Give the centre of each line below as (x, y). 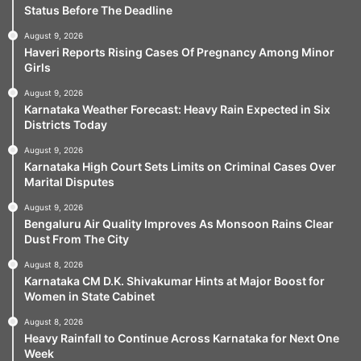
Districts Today (66, 124)
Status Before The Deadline (98, 10)
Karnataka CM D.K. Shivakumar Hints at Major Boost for (174, 280)
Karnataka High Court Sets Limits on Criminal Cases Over (180, 166)
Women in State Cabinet (89, 296)
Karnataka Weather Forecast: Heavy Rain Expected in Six (177, 109)
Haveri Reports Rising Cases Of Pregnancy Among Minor (179, 52)
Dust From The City (77, 239)
